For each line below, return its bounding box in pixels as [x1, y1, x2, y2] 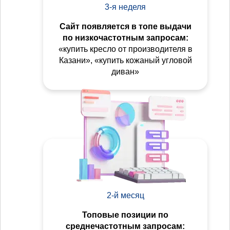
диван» [111, 67, 139, 76]
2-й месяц [106, 191, 144, 200]
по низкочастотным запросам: [62, 33, 188, 43]
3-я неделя [105, 3, 146, 12]
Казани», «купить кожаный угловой [59, 56, 192, 65]
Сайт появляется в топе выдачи [59, 22, 191, 31]
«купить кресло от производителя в [58, 45, 193, 54]
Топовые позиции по [82, 210, 168, 220]
